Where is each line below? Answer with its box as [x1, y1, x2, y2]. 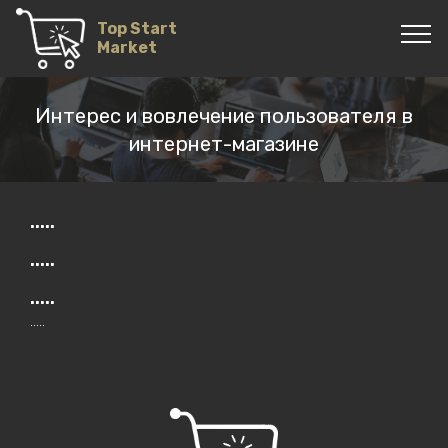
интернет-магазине [129, 132, 319, 156]
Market [97, 38, 215, 58]
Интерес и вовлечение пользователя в [35, 104, 413, 128]
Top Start [97, 19, 178, 39]
